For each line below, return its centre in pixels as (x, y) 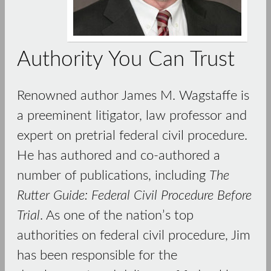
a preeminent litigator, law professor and (132, 116)
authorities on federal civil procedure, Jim (134, 236)
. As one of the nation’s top (117, 216)
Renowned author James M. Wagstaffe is (133, 96)
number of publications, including (113, 176)
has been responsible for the (97, 256)
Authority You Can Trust (126, 59)
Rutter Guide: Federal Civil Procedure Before (134, 196)
